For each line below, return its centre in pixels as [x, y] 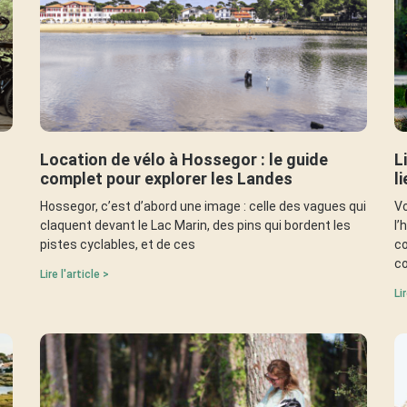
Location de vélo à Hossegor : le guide [184, 159]
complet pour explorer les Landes [166, 178]
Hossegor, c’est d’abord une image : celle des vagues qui [203, 206]
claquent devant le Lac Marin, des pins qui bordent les [195, 225]
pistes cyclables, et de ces [118, 244]
